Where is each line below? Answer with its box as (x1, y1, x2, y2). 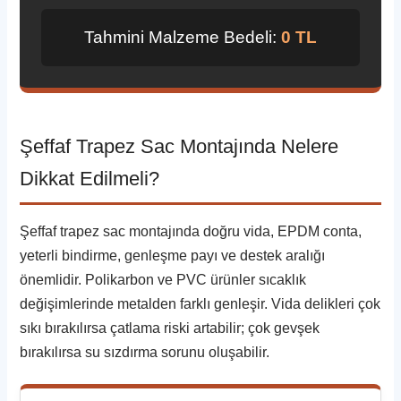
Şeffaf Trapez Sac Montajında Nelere (20, 134, 339, 158)
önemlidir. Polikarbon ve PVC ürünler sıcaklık (20, 271, 307, 287)
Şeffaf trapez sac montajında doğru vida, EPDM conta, (20, 223, 363, 239)
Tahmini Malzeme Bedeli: (84, 27, 281, 47)
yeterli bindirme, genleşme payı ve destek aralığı (20, 247, 326, 263)
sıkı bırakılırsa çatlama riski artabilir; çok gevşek (20, 320, 320, 336)
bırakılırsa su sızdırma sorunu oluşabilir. (20, 344, 270, 360)
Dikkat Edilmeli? (20, 166, 160, 190)
